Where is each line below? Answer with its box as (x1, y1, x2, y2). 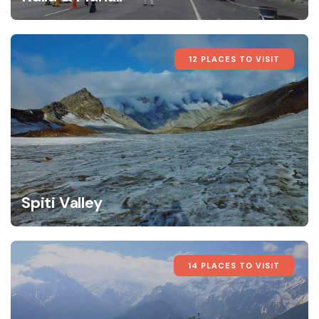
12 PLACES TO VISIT (189, 53, 280, 64)
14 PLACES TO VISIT (188, 260, 280, 271)
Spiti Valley (21, 192, 103, 213)
